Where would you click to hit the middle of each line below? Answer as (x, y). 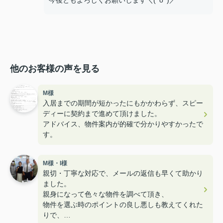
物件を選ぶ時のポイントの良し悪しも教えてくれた (123, 205)
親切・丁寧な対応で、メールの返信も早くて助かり (123, 173)
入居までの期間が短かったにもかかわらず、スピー (123, 103)
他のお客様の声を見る (55, 69)
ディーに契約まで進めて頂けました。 (102, 113)
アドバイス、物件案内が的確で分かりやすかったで (123, 124)
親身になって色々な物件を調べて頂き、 (106, 194)
